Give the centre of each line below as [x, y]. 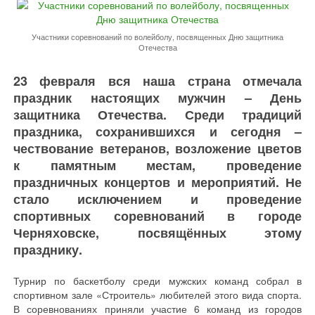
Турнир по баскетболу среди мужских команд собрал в [157, 281]
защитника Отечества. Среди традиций [157, 115]
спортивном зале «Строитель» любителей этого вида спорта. [157, 295]
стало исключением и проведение [157, 199]
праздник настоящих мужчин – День [157, 98]
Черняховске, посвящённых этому [157, 233]
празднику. [48, 250]
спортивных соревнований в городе [157, 216]
